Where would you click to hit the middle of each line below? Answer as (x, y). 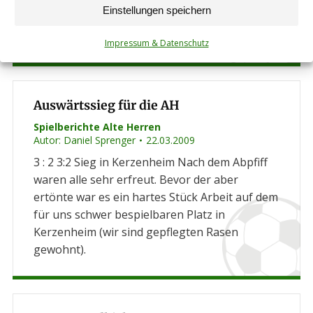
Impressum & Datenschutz (156, 43)
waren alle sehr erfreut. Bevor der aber (136, 180)
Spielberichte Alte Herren (97, 127)
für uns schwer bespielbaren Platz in (129, 214)
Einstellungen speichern (156, 10)
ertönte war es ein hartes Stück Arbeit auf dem (155, 197)
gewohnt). (59, 249)
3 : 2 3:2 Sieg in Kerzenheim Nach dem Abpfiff (150, 162)
